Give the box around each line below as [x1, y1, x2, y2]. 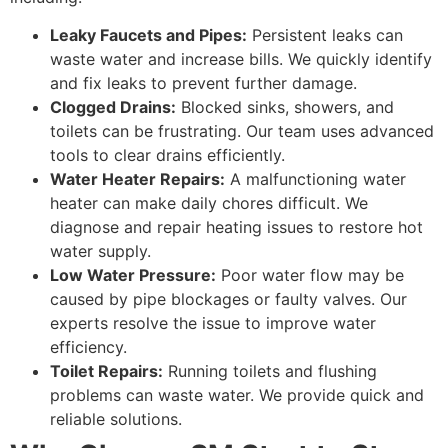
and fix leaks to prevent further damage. [50, 73, 357, 94]
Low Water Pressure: [50, 265, 216, 286]
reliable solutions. [50, 409, 182, 430]
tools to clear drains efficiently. [50, 145, 285, 166]
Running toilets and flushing [163, 361, 377, 382]
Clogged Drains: [50, 97, 176, 118]
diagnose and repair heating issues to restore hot [50, 217, 423, 238]
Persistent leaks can [247, 25, 403, 46]
